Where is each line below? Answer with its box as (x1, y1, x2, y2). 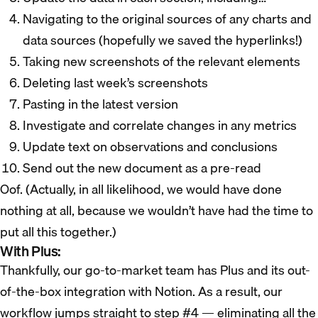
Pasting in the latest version (23, 94, 178, 114)
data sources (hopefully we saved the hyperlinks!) (23, 30, 302, 50)
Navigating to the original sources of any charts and (23, 9, 312, 29)
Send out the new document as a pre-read (23, 158, 261, 178)
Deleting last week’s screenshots (23, 72, 208, 93)
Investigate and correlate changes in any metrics (23, 115, 297, 136)
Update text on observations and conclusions (23, 136, 278, 157)
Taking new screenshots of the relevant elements (23, 51, 300, 72)
